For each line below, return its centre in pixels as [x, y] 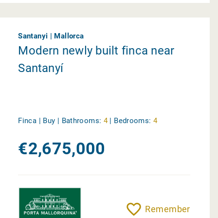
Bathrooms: [82, 121]
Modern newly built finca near [96, 51]
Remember [168, 209]
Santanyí [41, 68]
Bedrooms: [133, 121]
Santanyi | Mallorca [51, 36]
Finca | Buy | [40, 121]
